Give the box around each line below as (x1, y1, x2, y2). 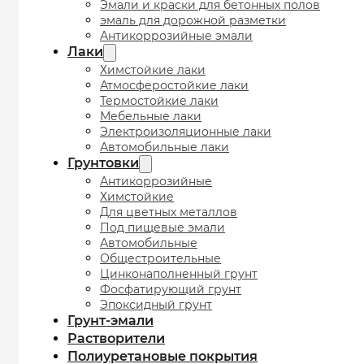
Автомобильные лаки (100, 140, 229, 155)
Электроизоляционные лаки (100, 124, 271, 140)
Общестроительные (100, 251, 221, 266)
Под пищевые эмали (100, 220, 225, 236)
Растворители (67, 331, 165, 347)
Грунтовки (67, 155, 139, 171)
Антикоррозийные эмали (100, 28, 253, 44)
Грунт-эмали (67, 313, 154, 329)
